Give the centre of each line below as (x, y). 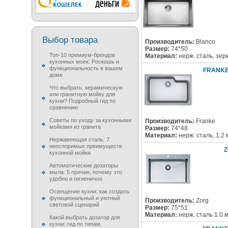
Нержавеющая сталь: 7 (79, 139)
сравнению (64, 107)
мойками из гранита (75, 127)
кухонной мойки (70, 153)
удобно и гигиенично (76, 179)
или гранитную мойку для (82, 94)
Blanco (205, 42)
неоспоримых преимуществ (86, 146)
